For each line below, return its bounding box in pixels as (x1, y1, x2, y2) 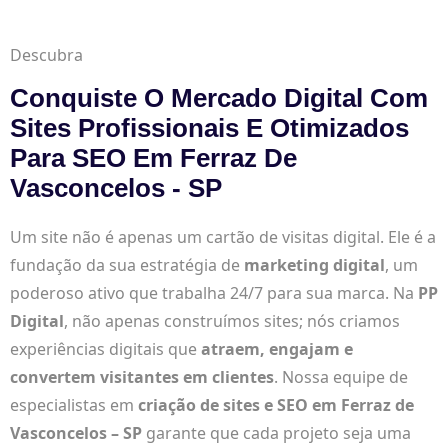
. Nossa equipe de (274, 366, 408, 388)
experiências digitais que (10, 338, 201, 360)
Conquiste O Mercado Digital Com (10, 84, 428, 112)
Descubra (10, 44, 83, 66)
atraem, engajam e (201, 338, 353, 360)
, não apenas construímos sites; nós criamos (64, 310, 400, 332)
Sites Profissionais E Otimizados (10, 114, 409, 142)
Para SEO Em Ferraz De (10, 144, 297, 172)
